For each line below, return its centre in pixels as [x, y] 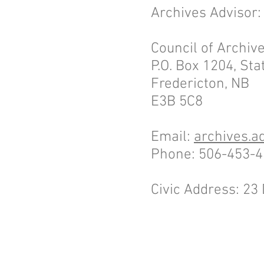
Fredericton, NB [200, 84]
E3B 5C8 [177, 102]
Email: [172, 137]
